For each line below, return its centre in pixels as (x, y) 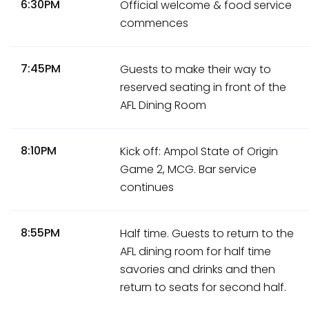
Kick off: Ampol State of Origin (199, 152)
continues (147, 188)
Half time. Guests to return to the (207, 234)
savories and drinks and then (198, 270)
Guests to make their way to (196, 70)
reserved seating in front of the (203, 88)
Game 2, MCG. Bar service (189, 170)
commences (154, 23)
